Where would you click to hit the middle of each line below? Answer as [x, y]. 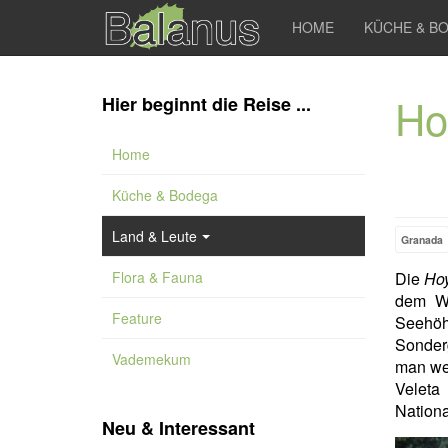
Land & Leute [154, 236]
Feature [137, 318]
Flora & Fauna [157, 277]
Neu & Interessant [178, 428]
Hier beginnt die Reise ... [206, 104]
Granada [421, 239]
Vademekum [151, 359]
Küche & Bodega [165, 195]
